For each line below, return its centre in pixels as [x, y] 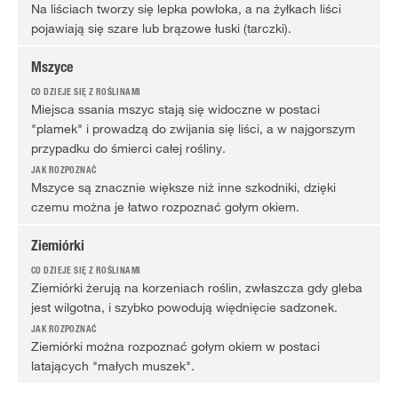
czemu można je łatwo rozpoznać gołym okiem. [165, 207]
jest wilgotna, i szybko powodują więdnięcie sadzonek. [184, 307]
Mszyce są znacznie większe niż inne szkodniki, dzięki [183, 187]
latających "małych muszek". [115, 366]
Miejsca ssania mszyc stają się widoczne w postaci [175, 109]
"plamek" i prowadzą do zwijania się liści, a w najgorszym [193, 129]
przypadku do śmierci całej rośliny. [128, 148]
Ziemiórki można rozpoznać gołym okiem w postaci [175, 346]
